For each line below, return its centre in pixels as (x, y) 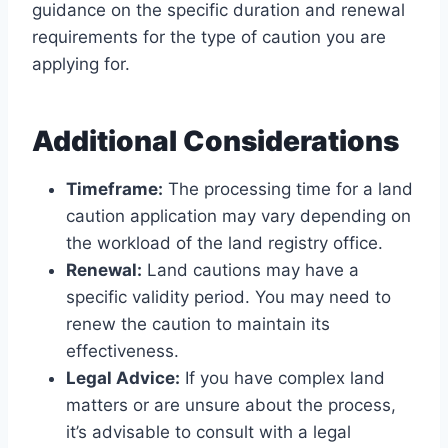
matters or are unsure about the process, (231, 405)
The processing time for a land (288, 189)
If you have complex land (282, 378)
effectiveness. (122, 351)
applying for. (81, 64)
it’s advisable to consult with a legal (208, 432)
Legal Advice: (123, 378)
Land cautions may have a (250, 270)
